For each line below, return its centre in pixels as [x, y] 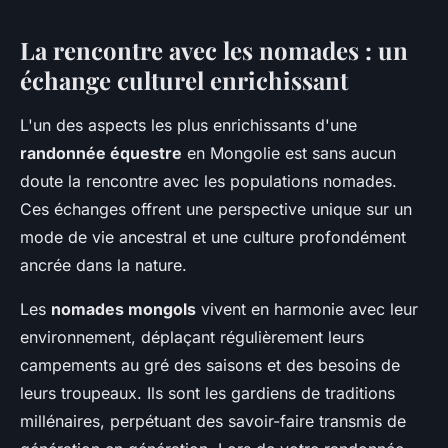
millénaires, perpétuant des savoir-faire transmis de [213, 421]
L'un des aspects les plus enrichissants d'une [188, 125]
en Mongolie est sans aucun [289, 153]
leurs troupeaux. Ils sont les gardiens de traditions [207, 393]
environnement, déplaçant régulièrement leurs [192, 337]
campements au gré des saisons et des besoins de [210, 365]
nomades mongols [123, 309]
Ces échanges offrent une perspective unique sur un [216, 209]
